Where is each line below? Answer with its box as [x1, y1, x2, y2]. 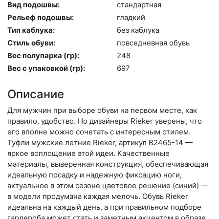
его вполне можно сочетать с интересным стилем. [7, 127, 191, 136]
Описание [7, 87, 64, 101]
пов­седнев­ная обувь [117, 38, 190, 47]
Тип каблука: [7, 25, 55, 35]
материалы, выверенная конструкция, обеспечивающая [7, 159, 208, 169]
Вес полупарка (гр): [7, 51, 79, 60]
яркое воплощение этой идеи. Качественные [7, 149, 170, 158]
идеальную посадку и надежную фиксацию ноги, [7, 170, 182, 179]
